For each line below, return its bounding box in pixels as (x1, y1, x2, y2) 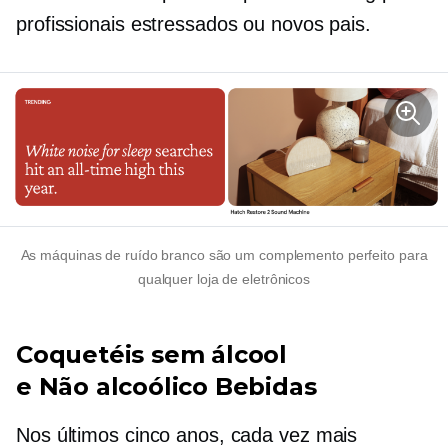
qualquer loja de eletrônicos (137, 270, 311, 287)
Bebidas (208, 371, 317, 401)
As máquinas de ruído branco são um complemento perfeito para (20, 246, 428, 263)
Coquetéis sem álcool (16, 339, 288, 369)
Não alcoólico (38, 371, 209, 401)
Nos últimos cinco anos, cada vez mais (16, 423, 358, 446)
